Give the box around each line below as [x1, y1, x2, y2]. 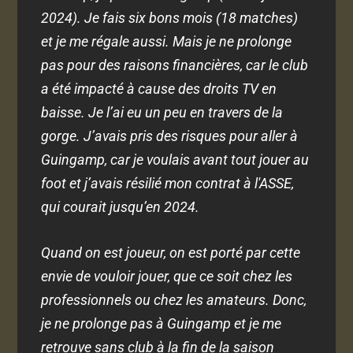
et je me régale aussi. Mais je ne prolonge [41, 32, 292, 50]
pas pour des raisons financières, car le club [41, 56, 309, 73]
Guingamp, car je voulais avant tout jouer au [41, 150, 310, 168]
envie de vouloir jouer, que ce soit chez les [41, 268, 293, 285]
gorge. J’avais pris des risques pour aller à [41, 127, 299, 144]
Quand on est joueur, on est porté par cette [41, 244, 301, 262]
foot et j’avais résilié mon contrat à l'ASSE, [41, 174, 295, 191]
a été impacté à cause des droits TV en [41, 80, 277, 97]
